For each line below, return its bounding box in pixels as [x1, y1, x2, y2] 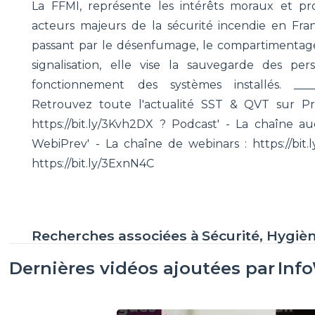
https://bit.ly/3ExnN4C [32, 156, 155, 170]
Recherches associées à [32, 226, 200, 244]
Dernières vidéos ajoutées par [9, 257, 276, 278]
